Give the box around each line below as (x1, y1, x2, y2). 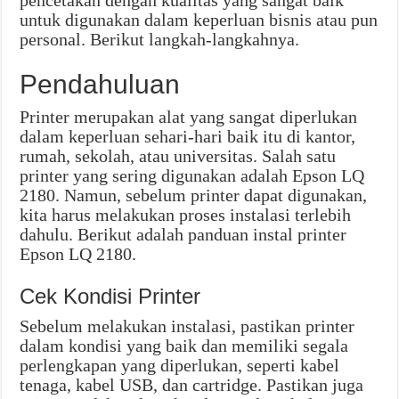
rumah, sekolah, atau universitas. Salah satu (20, 146, 337, 167)
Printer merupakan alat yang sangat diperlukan (20, 107, 358, 127)
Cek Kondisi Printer (20, 284, 201, 309)
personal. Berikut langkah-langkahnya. (20, 29, 300, 50)
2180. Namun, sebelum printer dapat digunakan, (20, 185, 368, 206)
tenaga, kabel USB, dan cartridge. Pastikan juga (20, 375, 364, 395)
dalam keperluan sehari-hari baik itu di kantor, (20, 126, 356, 147)
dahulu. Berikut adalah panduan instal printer (20, 224, 347, 245)
